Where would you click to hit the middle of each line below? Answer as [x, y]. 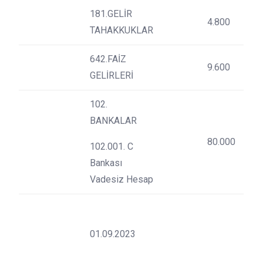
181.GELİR [111, 14]
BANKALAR [113, 121]
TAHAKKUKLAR [122, 30]
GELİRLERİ [112, 75]
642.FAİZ [108, 59]
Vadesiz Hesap [122, 179]
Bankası [106, 163]
